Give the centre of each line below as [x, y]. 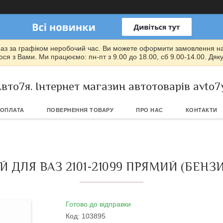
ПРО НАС [150, 110]
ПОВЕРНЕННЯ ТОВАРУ [80, 110]
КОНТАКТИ [201, 110]
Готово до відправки [98, 204]
